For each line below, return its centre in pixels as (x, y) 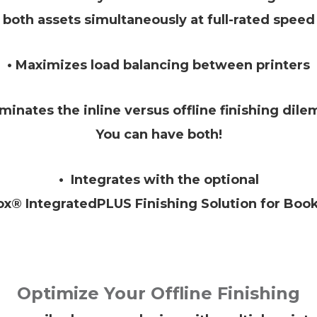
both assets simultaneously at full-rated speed (158, 19)
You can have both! (158, 134)
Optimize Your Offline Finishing (158, 293)
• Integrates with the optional (158, 179)
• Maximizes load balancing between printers (158, 65)
